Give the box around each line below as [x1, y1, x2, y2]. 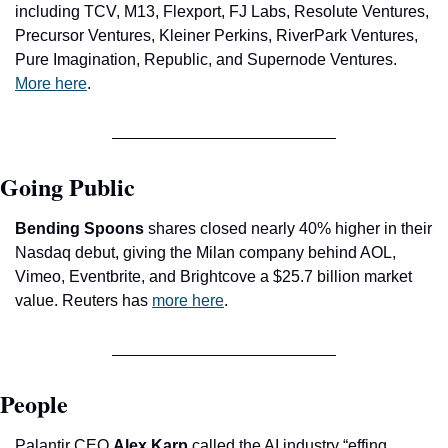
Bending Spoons [15, 219, 144, 237]
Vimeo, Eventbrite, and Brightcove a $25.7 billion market [15, 267, 412, 285]
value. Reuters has [15, 291, 152, 309]
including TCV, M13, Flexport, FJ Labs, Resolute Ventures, [15, 2, 429, 20]
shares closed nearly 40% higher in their [144, 219, 432, 237]
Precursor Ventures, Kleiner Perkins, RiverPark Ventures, [15, 26, 418, 44]
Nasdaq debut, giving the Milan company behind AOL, [15, 243, 396, 261]
